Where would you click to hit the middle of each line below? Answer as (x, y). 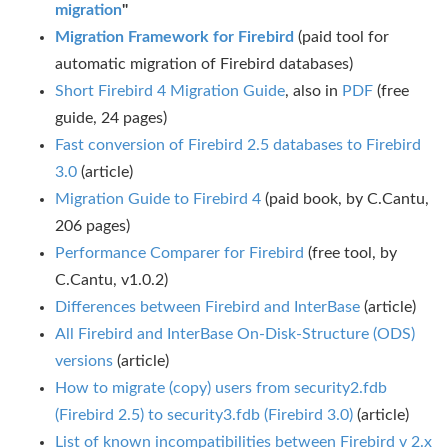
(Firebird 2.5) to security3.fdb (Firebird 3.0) (204, 415)
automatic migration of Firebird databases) (204, 64)
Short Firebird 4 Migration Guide (170, 91)
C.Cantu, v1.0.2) (111, 280)
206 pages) (92, 226)
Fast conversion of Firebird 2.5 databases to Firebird (238, 145)
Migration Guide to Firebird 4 (158, 199)
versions (84, 361)
